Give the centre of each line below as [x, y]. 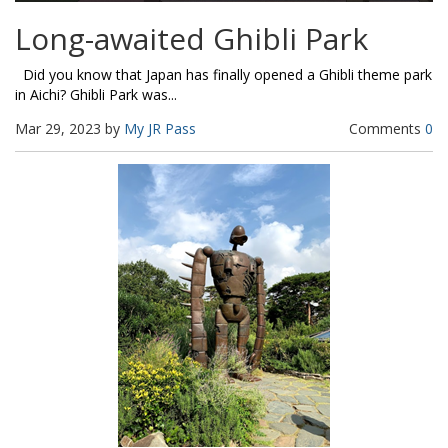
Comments [387, 129]
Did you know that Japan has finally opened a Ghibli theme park [223, 75]
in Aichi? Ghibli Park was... [96, 95]
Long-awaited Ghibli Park [191, 39]
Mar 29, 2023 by [69, 129]
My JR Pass [160, 129]
